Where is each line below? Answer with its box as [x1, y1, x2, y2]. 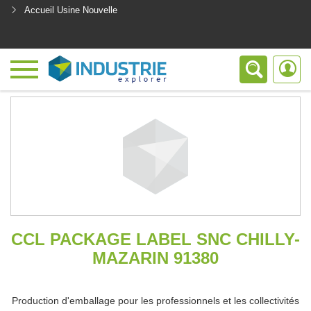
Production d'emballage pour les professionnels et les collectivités [12, 295, 299, 306]
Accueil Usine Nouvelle [24, 5, 117, 15]
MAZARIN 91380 [92, 249, 219, 267]
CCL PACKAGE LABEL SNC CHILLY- [11, 230, 300, 249]
